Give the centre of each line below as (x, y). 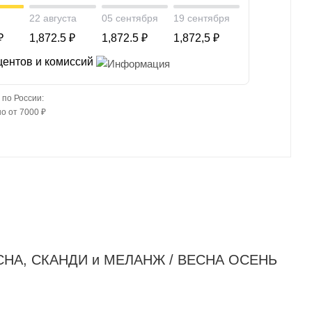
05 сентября (130, 18)
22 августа (53, 18)
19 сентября (201, 18)
